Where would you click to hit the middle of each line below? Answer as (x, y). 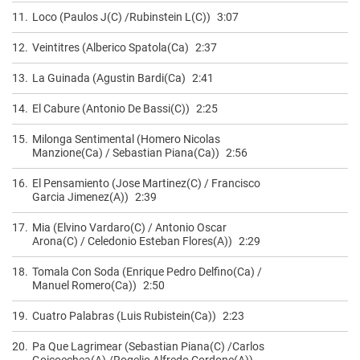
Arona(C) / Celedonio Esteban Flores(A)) (132, 241)
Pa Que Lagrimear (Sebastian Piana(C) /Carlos (148, 346)
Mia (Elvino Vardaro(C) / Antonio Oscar (129, 227)
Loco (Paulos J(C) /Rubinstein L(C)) (121, 16)
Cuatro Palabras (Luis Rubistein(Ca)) (124, 315)
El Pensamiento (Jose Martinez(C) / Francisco (146, 183)
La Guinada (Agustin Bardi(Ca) (109, 78)
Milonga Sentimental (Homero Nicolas (126, 139)
